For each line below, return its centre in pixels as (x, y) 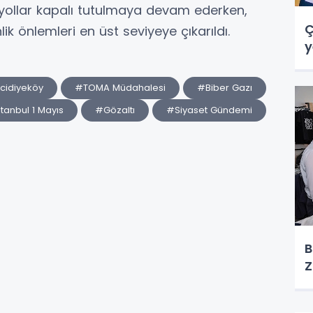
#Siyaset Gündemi (209, 110)
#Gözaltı (115, 110)
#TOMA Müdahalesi (120, 88)
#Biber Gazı (225, 88)
